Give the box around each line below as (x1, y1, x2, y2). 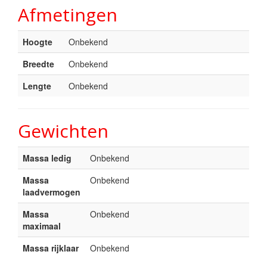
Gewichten (18, 118, 108, 143)
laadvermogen (23, 185, 80, 198)
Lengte (23, 79, 51, 92)
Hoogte (23, 35, 52, 48)
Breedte (23, 57, 54, 70)
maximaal (23, 219, 61, 232)
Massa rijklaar (23, 241, 79, 254)
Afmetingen (18, 2, 117, 27)
